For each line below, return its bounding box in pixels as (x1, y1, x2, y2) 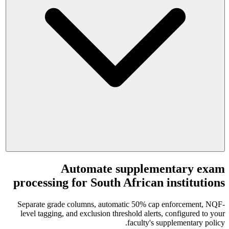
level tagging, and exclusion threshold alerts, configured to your (20, 209, 225, 218)
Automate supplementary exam (61, 162, 225, 176)
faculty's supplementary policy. (127, 218, 225, 227)
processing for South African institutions (13, 176, 225, 190)
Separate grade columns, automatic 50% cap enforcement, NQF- (17, 200, 225, 209)
